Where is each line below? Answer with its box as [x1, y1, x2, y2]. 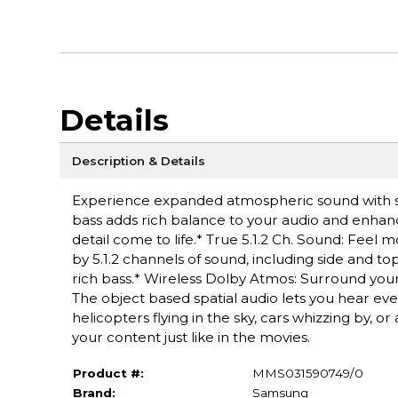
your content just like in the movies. [71, 328, 310, 346]
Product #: [72, 365, 144, 380]
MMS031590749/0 [251, 365, 363, 380]
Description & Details [71, 153, 205, 168]
